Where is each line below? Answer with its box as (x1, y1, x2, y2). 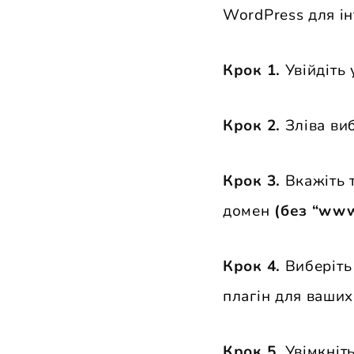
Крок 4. (223, 256, 285, 277)
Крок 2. (223, 115, 281, 137)
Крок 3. (223, 171, 281, 192)
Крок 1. (223, 60, 281, 81)
